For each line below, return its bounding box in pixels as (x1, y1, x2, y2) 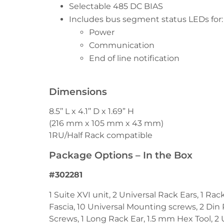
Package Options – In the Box (49, 148, 192, 161)
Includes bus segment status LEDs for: (69, 14, 223, 24)
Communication (89, 40, 154, 50)
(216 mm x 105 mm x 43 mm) (49, 118, 163, 128)
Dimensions (49, 85, 107, 97)
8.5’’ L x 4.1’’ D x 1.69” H (49, 106, 134, 116)
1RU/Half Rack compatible (49, 130, 152, 140)
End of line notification (89, 53, 179, 63)
